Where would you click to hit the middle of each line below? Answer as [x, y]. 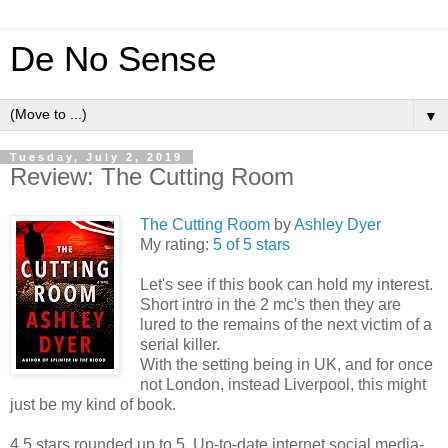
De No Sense [113, 59]
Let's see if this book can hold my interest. [286, 284]
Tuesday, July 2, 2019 [96, 157]
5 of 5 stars [251, 244]
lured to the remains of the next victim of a [286, 324]
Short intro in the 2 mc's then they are [270, 304]
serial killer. [180, 344]
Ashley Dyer [337, 224]
